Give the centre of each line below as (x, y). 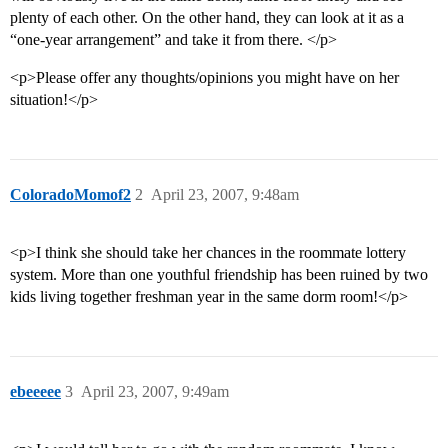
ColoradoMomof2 (70, 195)
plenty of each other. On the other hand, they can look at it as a (207, 18)
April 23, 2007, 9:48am (225, 195)
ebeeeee (35, 392)
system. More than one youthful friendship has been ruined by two (219, 275)
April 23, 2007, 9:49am (155, 392)
